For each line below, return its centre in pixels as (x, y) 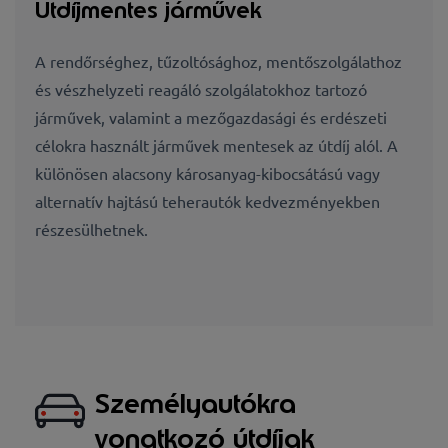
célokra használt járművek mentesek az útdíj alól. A (216, 145)
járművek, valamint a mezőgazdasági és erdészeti (211, 117)
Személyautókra (195, 403)
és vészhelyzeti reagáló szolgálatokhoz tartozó (201, 89)
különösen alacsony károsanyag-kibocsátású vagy (207, 173)
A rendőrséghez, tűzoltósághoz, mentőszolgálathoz (218, 61)
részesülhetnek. (91, 229)
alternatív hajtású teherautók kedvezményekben (207, 201)
